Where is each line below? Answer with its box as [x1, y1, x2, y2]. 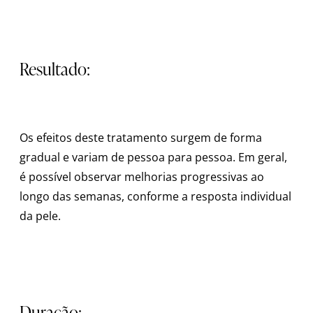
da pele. [20, 208, 61, 224]
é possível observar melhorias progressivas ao [20, 168, 264, 184]
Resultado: [20, 57, 90, 80]
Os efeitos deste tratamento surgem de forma [20, 129, 262, 145]
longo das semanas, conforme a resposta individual [20, 188, 291, 204]
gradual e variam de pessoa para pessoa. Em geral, [20, 149, 287, 165]
